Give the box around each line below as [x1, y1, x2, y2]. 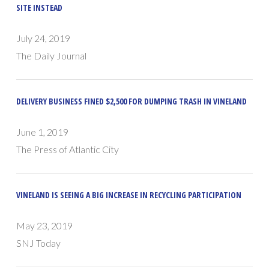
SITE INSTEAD [16, 2, 63, 14]
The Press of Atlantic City [16, 144, 119, 156]
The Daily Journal [16, 50, 87, 62]
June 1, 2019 [16, 126, 69, 138]
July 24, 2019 [16, 32, 71, 44]
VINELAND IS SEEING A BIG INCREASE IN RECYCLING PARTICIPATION [16, 189, 242, 201]
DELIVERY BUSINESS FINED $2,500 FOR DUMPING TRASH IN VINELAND [16, 95, 247, 107]
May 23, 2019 [16, 220, 73, 232]
